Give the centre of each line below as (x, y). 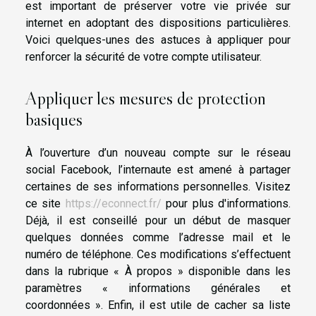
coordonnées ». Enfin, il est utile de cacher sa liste (158, 305)
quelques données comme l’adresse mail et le (158, 237)
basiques (54, 119)
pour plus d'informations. (226, 203)
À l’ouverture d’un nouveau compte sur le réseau (158, 152)
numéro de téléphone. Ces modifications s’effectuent (158, 254)
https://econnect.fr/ (113, 203)
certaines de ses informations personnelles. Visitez (158, 186)
